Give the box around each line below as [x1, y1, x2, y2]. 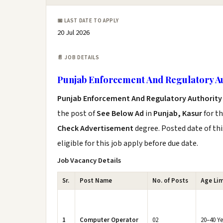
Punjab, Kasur [153, 108, 202, 119]
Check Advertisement [57, 123, 135, 134]
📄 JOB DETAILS [57, 54, 100, 61]
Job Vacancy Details [57, 155, 121, 166]
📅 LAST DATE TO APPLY [57, 17, 119, 24]
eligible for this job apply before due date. [57, 138, 198, 149]
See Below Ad [97, 108, 145, 119]
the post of [57, 108, 97, 119]
